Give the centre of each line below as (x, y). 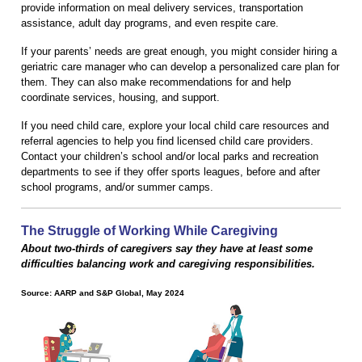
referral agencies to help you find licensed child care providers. (167, 141)
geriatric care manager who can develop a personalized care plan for (180, 66)
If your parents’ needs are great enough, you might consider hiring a (179, 51)
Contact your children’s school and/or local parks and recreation (170, 156)
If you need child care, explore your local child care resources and (175, 125)
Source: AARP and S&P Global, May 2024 (103, 293)
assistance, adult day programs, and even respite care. (150, 23)
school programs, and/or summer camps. (117, 187)
